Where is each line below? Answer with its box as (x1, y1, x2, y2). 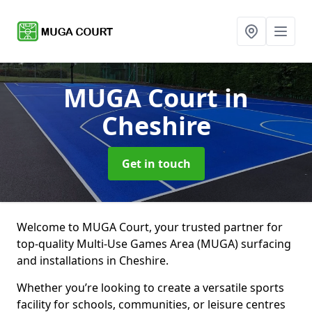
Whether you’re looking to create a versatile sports (17, 280, 284, 295)
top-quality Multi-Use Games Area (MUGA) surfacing (17, 236, 291, 251)
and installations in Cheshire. (17, 253, 169, 268)
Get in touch (121, 156, 191, 171)
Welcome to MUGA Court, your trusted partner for (17, 219, 283, 235)
